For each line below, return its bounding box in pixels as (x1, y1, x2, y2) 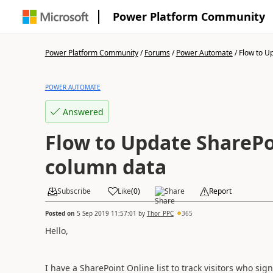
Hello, (44, 224, 68, 236)
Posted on (44, 208, 77, 218)
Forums (144, 48, 170, 58)
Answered (62, 105, 104, 118)
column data (44, 154, 166, 180)
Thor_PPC (146, 208, 174, 218)
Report (208, 186, 232, 196)
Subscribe (57, 186, 91, 196)
